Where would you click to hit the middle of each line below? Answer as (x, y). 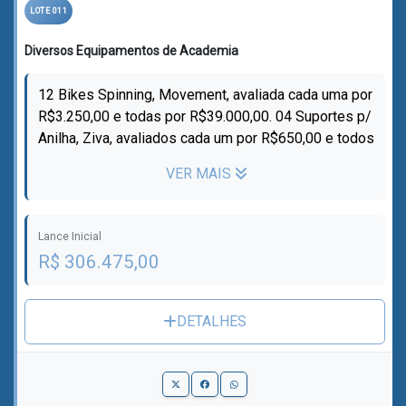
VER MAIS (200, 174)
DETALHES (212, 321)
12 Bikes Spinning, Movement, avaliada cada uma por (205, 95)
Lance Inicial (70, 237)
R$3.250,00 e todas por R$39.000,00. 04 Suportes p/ (205, 116)
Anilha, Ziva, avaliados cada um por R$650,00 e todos (206, 138)
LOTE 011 (48, 11)
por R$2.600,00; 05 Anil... (115, 160)
